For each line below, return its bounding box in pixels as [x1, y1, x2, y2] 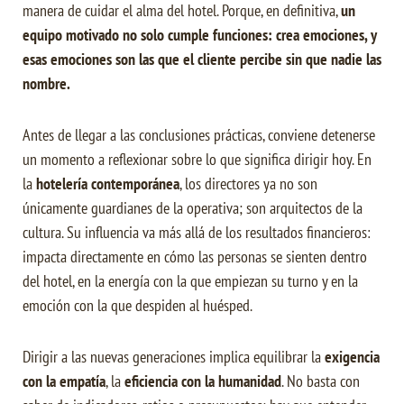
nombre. [23, 73, 70, 95]
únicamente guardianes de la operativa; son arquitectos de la [23, 197, 363, 219]
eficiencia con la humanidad [124, 371, 281, 392]
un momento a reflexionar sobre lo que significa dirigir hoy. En [23, 149, 372, 170]
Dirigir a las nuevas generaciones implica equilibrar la [23, 346, 325, 368]
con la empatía [23, 371, 106, 392]
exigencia [325, 346, 380, 368]
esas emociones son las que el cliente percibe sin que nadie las [23, 49, 381, 70]
